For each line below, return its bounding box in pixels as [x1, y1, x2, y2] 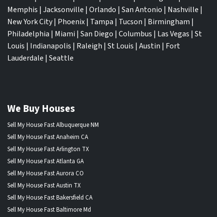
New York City [7, 16, 52, 27]
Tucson [119, 16, 142, 27]
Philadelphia [7, 28, 49, 39]
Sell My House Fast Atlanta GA [7, 156, 84, 166]
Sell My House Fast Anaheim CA [7, 132, 88, 141]
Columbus [119, 28, 152, 39]
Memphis [7, 4, 38, 15]
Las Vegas [157, 28, 189, 39]
